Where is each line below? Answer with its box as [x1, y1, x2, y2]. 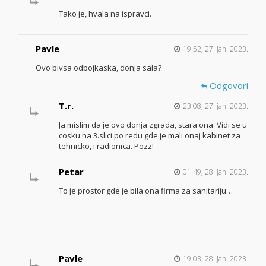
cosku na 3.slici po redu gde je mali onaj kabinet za [58, 130, 240, 141]
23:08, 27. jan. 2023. [182, 101, 248, 112]
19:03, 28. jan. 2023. [182, 254, 248, 264]
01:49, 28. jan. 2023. [182, 167, 248, 178]
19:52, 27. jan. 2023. [183, 44, 248, 55]
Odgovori [207, 79, 248, 91]
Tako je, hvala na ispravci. [58, 8, 151, 20]
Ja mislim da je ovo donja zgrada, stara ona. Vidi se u [58, 119, 247, 131]
